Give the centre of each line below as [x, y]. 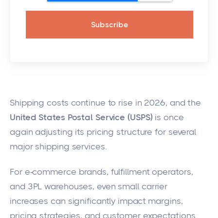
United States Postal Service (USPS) [81, 117]
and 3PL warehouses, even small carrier [89, 187]
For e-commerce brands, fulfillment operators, [101, 172]
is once [168, 117]
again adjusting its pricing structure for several [103, 132]
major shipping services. [58, 146]
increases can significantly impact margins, [96, 201]
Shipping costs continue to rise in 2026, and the [106, 103]
